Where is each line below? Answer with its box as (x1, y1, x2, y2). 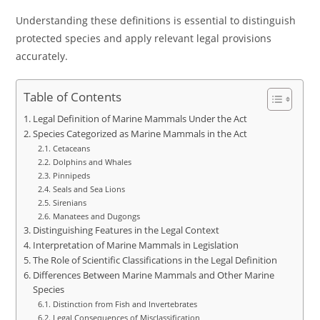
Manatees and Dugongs (52, 211, 140, 221)
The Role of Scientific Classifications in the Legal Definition (32, 254, 277, 266)
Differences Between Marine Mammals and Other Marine (32, 269, 274, 281)
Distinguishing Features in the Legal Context (32, 224, 219, 236)
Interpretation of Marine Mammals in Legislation (32, 239, 239, 251)
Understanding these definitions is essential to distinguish (16, 14, 296, 27)
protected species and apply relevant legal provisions (16, 31, 272, 45)
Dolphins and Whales (52, 156, 131, 167)
